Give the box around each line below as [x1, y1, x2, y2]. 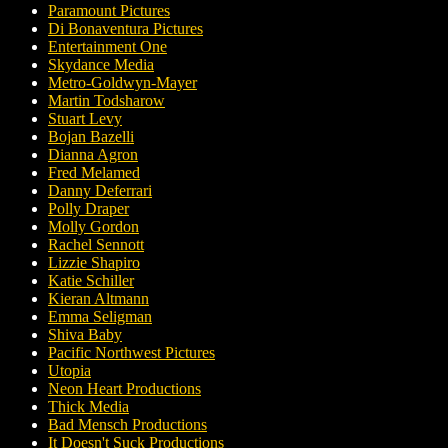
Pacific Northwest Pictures [48, 344, 215, 362]
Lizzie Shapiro [48, 254, 140, 272]
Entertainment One [48, 38, 167, 56]
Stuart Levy [48, 110, 122, 128]
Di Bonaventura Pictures [48, 20, 203, 38]
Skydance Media [48, 56, 154, 74]
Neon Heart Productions [48, 380, 201, 398]
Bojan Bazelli [48, 128, 134, 146]
